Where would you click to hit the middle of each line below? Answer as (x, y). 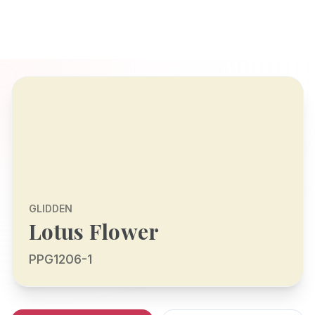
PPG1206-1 (60, 259)
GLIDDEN (51, 208)
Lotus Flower (94, 231)
